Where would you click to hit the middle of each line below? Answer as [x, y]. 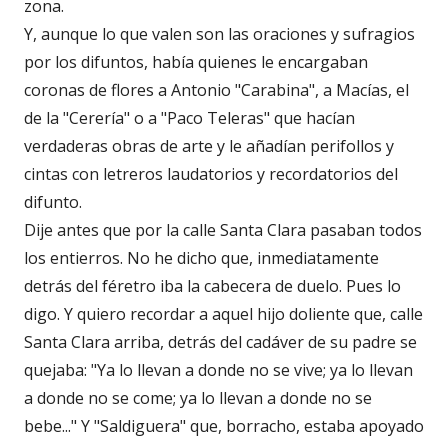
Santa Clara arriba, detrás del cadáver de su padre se [220, 341]
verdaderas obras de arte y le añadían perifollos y [209, 145]
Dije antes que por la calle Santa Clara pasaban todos [223, 229]
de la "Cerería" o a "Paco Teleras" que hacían [189, 117]
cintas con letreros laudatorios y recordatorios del [211, 173]
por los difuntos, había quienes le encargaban [196, 61]
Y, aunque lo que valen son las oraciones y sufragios [219, 33]
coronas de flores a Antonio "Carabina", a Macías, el [216, 89]
